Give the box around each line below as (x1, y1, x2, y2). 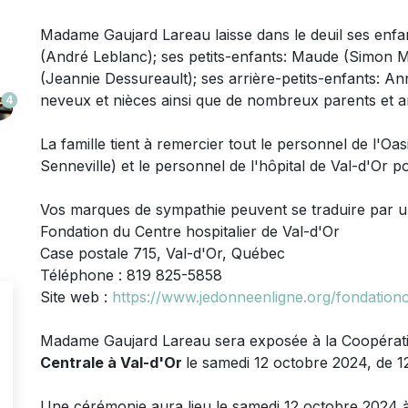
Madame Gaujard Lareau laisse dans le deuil (40, 25, 342, 44)
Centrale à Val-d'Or (40, 352, 186, 372)
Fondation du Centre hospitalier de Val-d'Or (40, 221, 340, 240)
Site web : (40, 287, 112, 306)
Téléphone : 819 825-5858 (40, 265, 222, 284)
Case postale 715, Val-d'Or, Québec (40, 243, 285, 262)
